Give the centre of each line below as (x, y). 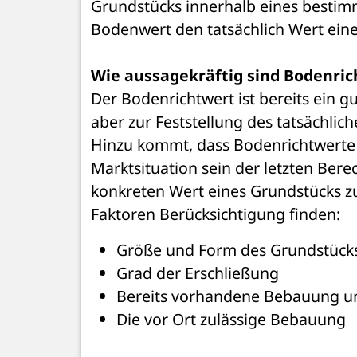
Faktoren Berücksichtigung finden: (216, 214)
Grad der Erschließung (198, 273)
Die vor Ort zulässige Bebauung (233, 319)
